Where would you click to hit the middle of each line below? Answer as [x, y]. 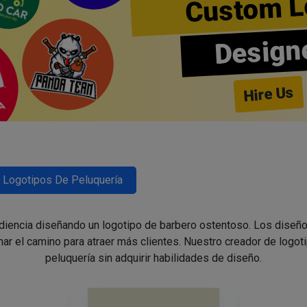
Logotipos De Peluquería [63, 180]
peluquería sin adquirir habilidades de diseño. [153, 258]
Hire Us [268, 94]
